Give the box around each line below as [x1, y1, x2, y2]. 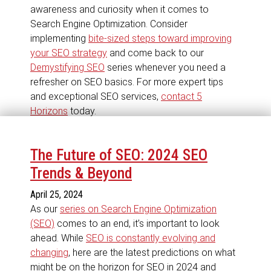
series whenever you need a [105, 61, 226, 73]
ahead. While [30, 232, 86, 244]
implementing [30, 32, 88, 44]
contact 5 [161, 90, 202, 102]
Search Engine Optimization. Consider [30, 18, 188, 30]
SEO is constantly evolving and [86, 232, 215, 244]
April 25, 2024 [30, 188, 83, 200]
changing [30, 246, 68, 258]
